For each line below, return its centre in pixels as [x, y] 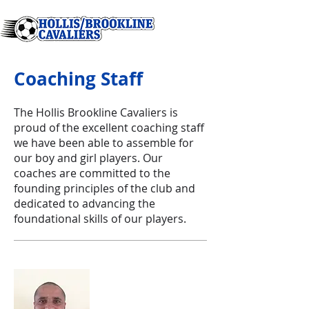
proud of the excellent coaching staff [109, 128]
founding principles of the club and [104, 188]
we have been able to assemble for [104, 143]
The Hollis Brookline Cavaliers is [96, 112]
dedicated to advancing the [84, 203]
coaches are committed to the [92, 173]
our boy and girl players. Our [88, 158]
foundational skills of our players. [100, 219]
